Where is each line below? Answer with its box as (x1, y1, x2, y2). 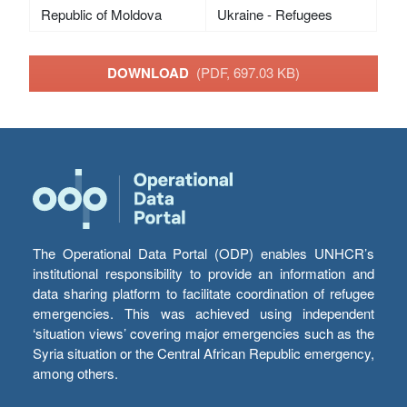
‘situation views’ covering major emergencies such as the (33, 323, 374, 343)
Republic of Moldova (40, 4, 162, 24)
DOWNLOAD (107, 63, 196, 84)
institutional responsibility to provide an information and (33, 263, 374, 283)
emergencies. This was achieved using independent (33, 303, 374, 323)
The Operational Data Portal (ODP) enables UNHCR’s (33, 243, 374, 263)
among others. (33, 363, 118, 383)
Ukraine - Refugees (216, 4, 333, 24)
